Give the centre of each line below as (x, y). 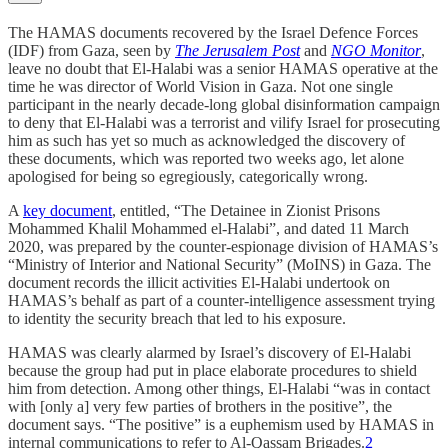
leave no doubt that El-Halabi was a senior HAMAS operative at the (223, 69)
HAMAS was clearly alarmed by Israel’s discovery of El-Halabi (209, 353)
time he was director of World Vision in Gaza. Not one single (200, 87)
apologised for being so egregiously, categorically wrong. (188, 177)
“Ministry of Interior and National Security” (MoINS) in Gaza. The (219, 265)
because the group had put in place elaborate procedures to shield (212, 371)
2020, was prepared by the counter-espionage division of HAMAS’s (223, 247)
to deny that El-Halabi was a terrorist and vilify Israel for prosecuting (224, 123)
